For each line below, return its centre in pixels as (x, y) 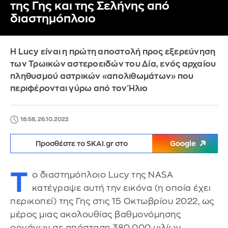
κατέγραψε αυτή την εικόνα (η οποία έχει (121, 188)
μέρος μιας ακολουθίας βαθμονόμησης (95, 215)
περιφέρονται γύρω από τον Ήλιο (79, 89)
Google (183, 144)
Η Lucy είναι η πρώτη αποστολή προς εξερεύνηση (113, 52)
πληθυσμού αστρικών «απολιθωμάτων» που (102, 76)
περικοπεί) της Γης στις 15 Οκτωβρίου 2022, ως (112, 201)
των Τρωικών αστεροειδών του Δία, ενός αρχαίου (113, 64)
